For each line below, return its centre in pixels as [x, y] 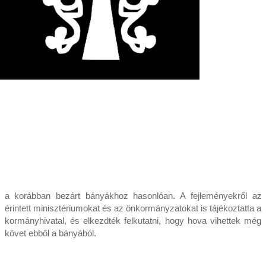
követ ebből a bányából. [50, 233]
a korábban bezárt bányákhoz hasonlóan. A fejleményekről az [133, 196]
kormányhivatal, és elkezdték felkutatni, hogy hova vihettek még [133, 221]
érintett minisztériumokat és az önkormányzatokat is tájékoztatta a [133, 208]
